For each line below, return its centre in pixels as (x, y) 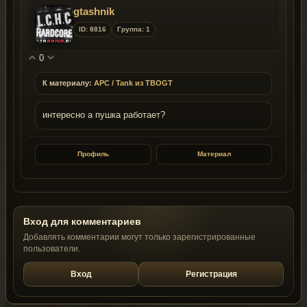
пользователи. (52, 248)
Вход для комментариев (82, 221)
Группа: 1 (134, 29)
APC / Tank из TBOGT (133, 83)
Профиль (93, 153)
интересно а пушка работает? (104, 115)
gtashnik (94, 11)
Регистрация (211, 274)
